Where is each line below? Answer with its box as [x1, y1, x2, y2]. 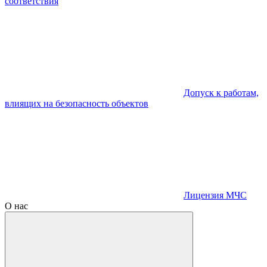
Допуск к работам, [184, 88, 259, 98]
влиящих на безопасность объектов [5, 98, 148, 109]
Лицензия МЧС [184, 190, 247, 201]
